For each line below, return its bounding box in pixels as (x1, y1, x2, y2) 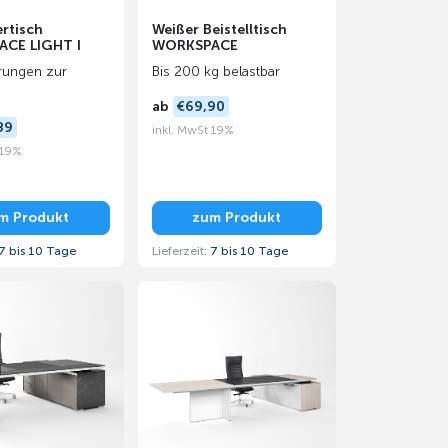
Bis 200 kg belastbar (151, 63, 280, 80)
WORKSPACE (151, 37, 238, 54)
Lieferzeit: (151, 243, 210, 258)
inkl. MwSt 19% (151, 122, 234, 137)
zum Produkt (192, 209, 281, 227)
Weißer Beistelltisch (151, 21, 287, 38)
